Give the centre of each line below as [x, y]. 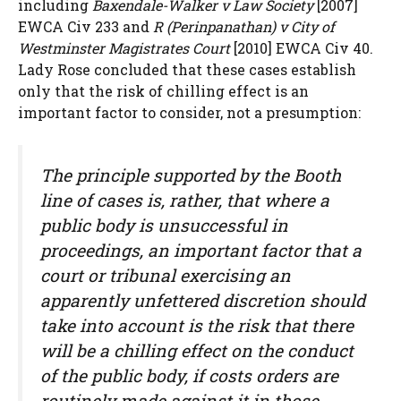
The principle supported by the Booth [191, 175]
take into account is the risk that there [197, 326]
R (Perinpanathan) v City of [244, 27]
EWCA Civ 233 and [85, 27]
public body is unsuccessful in [164, 226]
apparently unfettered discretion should [203, 301]
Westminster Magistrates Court [124, 48]
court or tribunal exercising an [166, 276]
